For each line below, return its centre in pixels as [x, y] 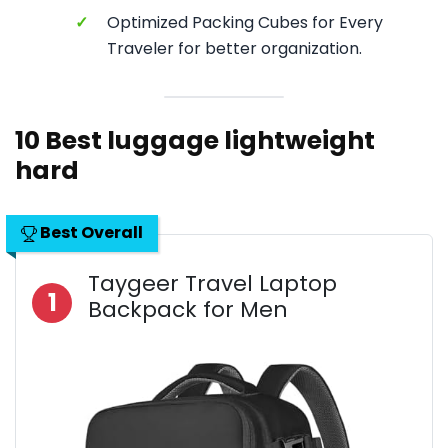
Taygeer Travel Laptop [212, 283]
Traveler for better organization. [234, 48]
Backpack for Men [188, 309]
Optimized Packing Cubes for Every [245, 22]
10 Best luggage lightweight [195, 140]
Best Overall [90, 232]
